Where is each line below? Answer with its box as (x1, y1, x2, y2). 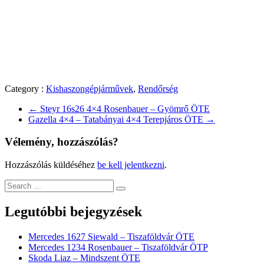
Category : (5, 83, 46, 94)
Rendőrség (138, 83, 178, 94)
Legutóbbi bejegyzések (5, 204, 142, 220)
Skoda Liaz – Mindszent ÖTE (28, 252, 140, 263)
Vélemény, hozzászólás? (5, 136, 118, 148)
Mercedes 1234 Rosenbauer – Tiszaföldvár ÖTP (28, 242, 208, 252)
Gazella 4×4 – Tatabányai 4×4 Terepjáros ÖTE (28, 114, 206, 124)
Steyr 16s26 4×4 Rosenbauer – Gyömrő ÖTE (38, 103, 210, 114)
